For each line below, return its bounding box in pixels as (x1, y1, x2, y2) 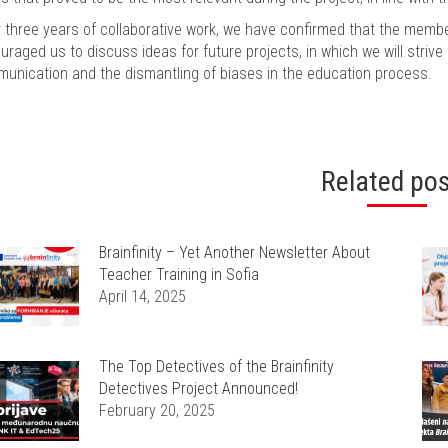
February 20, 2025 (99, 401, 215, 421)
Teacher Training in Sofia (99, 264, 259, 284)
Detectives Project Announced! (99, 379, 298, 399)
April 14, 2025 (99, 286, 186, 306)
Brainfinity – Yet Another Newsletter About (99, 242, 370, 262)
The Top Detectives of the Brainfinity (99, 357, 334, 377)
